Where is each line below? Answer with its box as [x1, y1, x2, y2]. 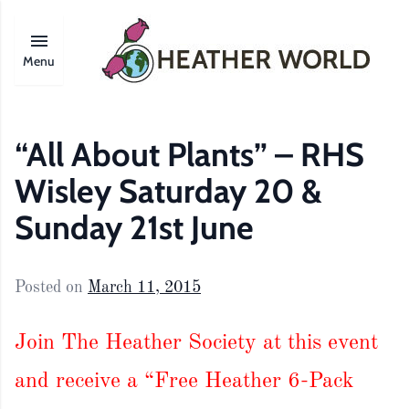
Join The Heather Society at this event [15, 331, 378, 354]
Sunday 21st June [15, 207, 254, 247]
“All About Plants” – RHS [15, 134, 364, 174]
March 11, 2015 [88, 278, 201, 296]
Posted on [15, 278, 88, 296]
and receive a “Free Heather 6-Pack [15, 370, 353, 393]
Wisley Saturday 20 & [15, 171, 322, 211]
